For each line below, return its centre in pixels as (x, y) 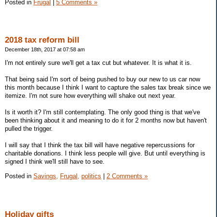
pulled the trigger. (29, 129)
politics (91, 176)
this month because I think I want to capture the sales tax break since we (108, 88)
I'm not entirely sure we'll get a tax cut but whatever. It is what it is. (98, 63)
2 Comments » (127, 176)
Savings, (46, 176)
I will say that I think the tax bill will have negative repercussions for (100, 145)
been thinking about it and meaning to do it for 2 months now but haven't (106, 121)
